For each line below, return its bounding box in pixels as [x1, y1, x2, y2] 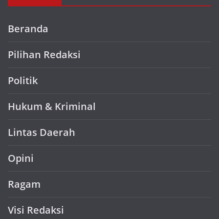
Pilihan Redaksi [8, 48, 81, 61]
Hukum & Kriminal [8, 100, 96, 113]
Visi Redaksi [8, 203, 64, 217]
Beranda [8, 22, 48, 35]
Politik [8, 74, 38, 87]
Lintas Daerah [8, 126, 75, 139]
